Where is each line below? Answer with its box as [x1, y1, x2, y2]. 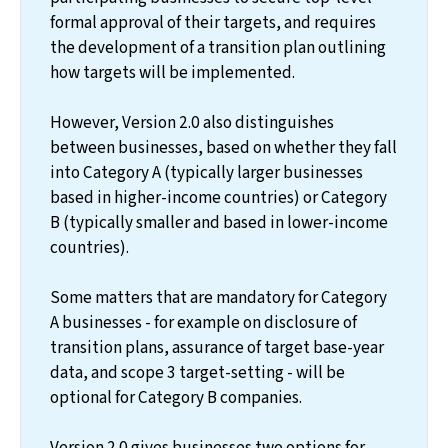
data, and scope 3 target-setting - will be [49, 359, 345, 385]
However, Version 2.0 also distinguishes [49, 109, 334, 135]
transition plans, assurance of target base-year [49, 334, 384, 360]
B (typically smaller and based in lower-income [49, 209, 388, 235]
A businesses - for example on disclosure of [49, 309, 357, 335]
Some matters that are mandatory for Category [49, 284, 387, 310]
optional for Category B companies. [49, 384, 302, 410]
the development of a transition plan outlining [49, 34, 386, 60]
